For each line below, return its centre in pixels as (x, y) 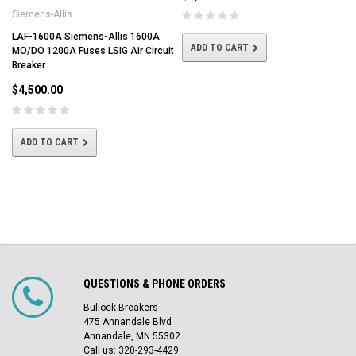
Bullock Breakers (121, 308)
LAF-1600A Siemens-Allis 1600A (86, 37)
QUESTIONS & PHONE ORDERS (155, 284)
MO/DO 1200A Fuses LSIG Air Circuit (93, 51)
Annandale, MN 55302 (132, 336)
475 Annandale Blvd (128, 322)
